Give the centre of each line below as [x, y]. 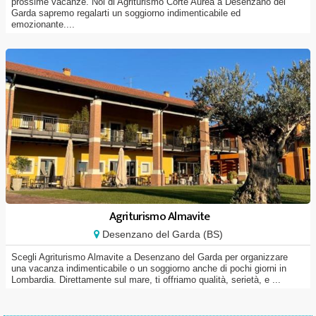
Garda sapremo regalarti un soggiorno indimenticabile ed [126, 13]
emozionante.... [43, 24]
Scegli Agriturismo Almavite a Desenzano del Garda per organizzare [150, 257]
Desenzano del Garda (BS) [161, 234]
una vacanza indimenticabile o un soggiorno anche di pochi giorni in [149, 268]
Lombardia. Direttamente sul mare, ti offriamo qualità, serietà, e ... [146, 280]
